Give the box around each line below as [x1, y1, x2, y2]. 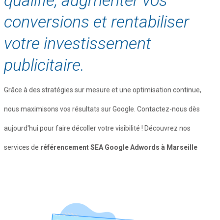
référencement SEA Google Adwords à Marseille [40, 143, 197, 151]
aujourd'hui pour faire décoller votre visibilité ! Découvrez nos [4, 124, 191, 132]
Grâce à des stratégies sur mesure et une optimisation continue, [4, 85, 201, 94]
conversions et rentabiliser [4, 11, 189, 31]
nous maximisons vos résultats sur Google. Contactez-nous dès [4, 105, 200, 113]
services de [4, 143, 40, 151]
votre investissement [4, 33, 151, 53]
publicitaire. [4, 55, 84, 75]
